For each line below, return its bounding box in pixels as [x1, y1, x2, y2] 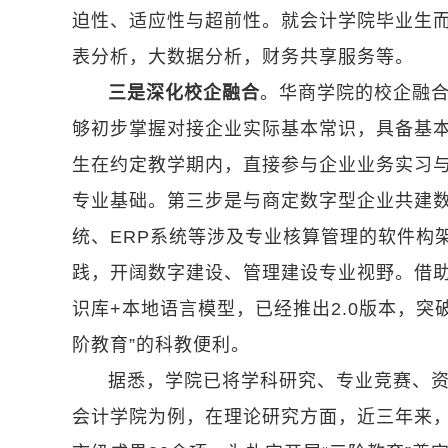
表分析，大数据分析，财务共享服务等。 [72, 47, 414, 67]
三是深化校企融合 [108, 83, 260, 103]
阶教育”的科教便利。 [72, 335, 250, 355]
